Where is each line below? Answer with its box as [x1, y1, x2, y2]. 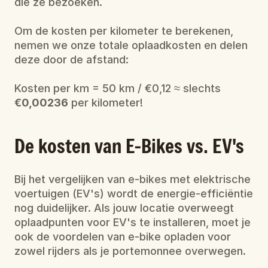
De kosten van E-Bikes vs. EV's [14, 133, 244, 159]
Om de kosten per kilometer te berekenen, [14, 25, 233, 37]
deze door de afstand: [14, 53, 129, 66]
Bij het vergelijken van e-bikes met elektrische [14, 173, 251, 185]
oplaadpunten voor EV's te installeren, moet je [14, 216, 251, 229]
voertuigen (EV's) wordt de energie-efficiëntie [14, 187, 253, 200]
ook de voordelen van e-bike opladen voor [14, 230, 231, 243]
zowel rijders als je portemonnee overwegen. [14, 245, 246, 257]
